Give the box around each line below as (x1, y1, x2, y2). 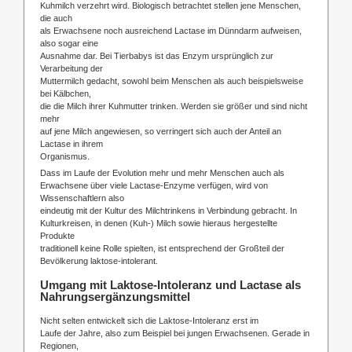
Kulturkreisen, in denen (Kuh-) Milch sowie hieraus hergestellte (40, 218, 277, 228)
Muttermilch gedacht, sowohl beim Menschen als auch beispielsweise (40, 75, 303, 86)
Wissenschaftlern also (40, 192, 124, 203)
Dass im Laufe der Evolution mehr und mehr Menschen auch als (40, 167, 284, 178)
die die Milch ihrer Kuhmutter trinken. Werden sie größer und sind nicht (40, 101, 307, 111)
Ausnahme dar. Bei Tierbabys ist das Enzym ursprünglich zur (40, 50, 273, 60)
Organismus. (40, 151, 90, 161)
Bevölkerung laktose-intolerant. (40, 255, 158, 266)
